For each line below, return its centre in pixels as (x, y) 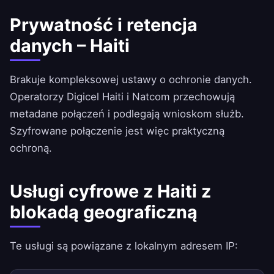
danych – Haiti (70, 46)
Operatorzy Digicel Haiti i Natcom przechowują (122, 97)
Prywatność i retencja (104, 25)
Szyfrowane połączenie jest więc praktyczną (117, 131)
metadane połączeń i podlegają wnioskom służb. (127, 114)
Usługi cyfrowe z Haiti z (110, 191)
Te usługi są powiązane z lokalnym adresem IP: (124, 246)
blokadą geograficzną (104, 212)
